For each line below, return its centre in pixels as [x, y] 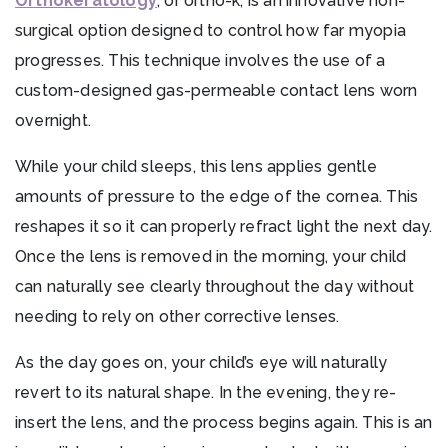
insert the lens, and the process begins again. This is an [224, 423]
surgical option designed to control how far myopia [211, 31]
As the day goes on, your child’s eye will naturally [201, 363]
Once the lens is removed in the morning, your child [211, 257]
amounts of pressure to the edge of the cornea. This [217, 197]
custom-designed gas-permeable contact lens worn [216, 91]
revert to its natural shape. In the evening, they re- [206, 393]
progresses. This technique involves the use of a [200, 61]
